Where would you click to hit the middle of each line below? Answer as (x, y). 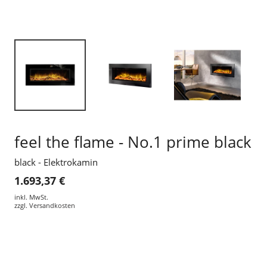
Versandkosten (52, 206)
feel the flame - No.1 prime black (133, 142)
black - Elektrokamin (56, 162)
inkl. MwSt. (31, 197)
